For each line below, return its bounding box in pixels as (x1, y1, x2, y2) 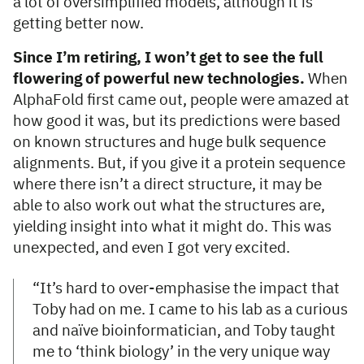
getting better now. (13, 16, 144, 32)
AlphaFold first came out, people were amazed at (13, 93, 349, 109)
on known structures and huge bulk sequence (13, 135, 326, 151)
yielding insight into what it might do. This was (13, 219, 331, 236)
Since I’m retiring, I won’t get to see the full (13, 50, 323, 67)
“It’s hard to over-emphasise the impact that (32, 281, 340, 297)
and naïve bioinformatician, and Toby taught (32, 323, 336, 340)
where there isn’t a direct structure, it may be (13, 177, 322, 193)
